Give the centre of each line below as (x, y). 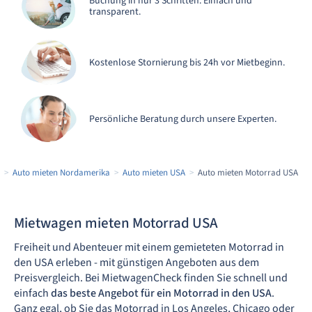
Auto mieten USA (154, 173)
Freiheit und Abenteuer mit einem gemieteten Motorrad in (149, 247)
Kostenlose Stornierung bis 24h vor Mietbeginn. (187, 62)
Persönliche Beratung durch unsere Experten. (183, 119)
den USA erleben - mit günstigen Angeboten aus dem (136, 263)
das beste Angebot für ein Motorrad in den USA (160, 293)
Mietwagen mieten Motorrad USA (116, 223)
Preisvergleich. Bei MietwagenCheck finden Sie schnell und (151, 278)
